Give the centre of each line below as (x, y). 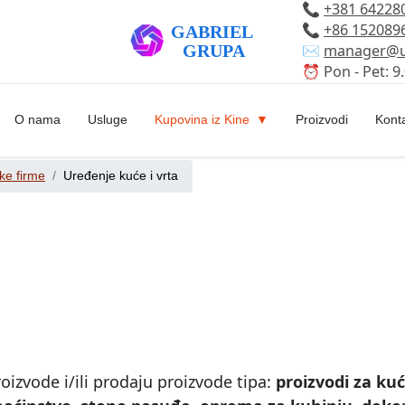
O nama (38, 120)
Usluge (108, 120)
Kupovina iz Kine (202, 120)
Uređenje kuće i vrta (121, 176)
